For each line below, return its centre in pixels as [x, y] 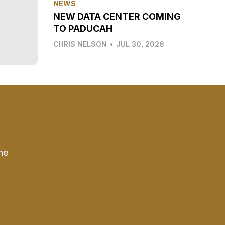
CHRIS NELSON [80, 44]
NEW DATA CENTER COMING [117, 16]
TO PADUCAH [83, 28]
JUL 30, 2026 [140, 44]
